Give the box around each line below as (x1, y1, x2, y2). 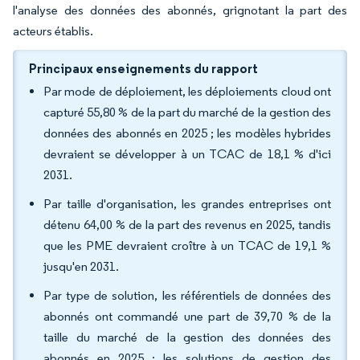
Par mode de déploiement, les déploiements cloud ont (43, 84, 331, 99)
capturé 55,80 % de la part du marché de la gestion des (43, 104, 331, 120)
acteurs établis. (13, 23, 93, 39)
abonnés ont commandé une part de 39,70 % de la (43, 309, 331, 324)
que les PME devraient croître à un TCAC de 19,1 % (43, 238, 331, 253)
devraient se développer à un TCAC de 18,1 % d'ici (43, 146, 331, 162)
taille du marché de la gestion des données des (43, 329, 331, 345)
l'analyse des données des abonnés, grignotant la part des (13, 2, 347, 18)
